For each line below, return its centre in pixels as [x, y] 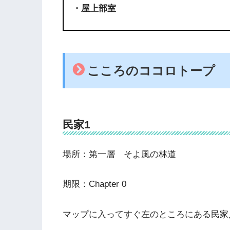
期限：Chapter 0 [94, 184]
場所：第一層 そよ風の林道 [119, 154]
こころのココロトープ [151, 70]
